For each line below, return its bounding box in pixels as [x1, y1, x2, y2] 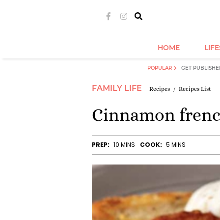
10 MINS [113, 140, 135, 149]
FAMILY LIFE [92, 83, 142, 93]
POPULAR [147, 65, 172, 71]
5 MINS [166, 140, 186, 149]
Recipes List [179, 85, 211, 92]
